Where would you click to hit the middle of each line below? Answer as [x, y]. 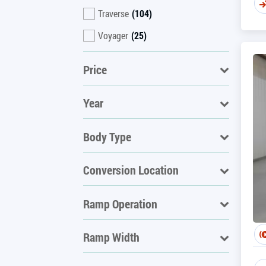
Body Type [107, 137]
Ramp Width [111, 237]
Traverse [113, 14]
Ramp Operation [120, 204]
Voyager [113, 36]
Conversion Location [131, 170]
